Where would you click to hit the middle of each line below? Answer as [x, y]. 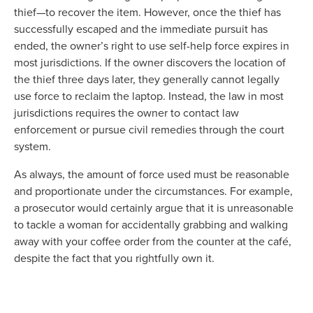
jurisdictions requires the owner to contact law [126, 113]
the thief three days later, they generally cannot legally [147, 79]
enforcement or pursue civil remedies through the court [149, 130]
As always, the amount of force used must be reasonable [152, 174]
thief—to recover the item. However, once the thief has [147, 12]
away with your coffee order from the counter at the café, [153, 241]
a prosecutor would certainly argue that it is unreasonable [154, 208]
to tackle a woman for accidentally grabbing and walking [151, 225]
